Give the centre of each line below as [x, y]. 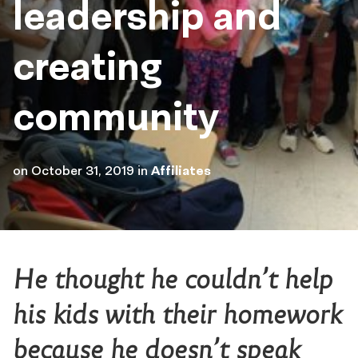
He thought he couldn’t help [173, 279]
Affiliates [181, 170]
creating [88, 66]
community [116, 116]
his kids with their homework [177, 314]
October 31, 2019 [83, 170]
